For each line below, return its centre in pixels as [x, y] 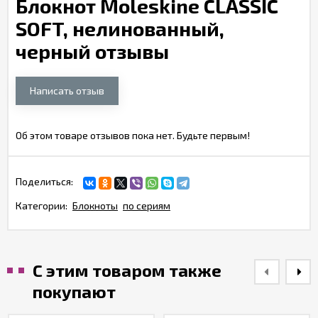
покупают [74, 291]
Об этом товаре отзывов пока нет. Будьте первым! [133, 135]
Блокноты [95, 205]
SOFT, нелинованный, [120, 28]
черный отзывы [92, 51]
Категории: [42, 205]
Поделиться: [44, 181]
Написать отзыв [67, 91]
